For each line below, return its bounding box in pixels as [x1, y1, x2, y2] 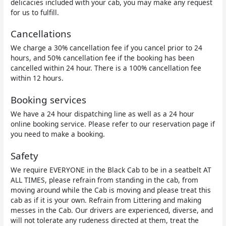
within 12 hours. [11, 73, 64, 83]
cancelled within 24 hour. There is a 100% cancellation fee [11, 63, 202, 73]
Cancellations [11, 27, 72, 41]
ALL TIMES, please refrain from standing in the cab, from [11, 175, 199, 185]
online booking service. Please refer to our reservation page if [11, 119, 215, 129]
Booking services [11, 93, 87, 107]
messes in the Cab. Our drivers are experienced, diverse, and [11, 205, 213, 215]
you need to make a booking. [11, 129, 105, 139]
